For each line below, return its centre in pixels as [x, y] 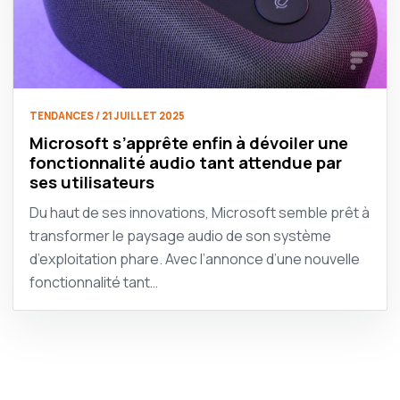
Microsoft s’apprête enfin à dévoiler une [189, 142]
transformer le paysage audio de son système [180, 235]
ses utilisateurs [92, 182]
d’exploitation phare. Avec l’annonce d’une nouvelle [195, 258]
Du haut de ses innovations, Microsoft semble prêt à [200, 212]
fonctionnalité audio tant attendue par [186, 162]
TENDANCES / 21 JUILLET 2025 [107, 115]
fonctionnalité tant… [94, 282]
